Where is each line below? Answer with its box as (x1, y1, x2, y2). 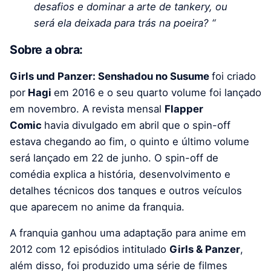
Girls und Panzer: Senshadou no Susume (10, 70, 212, 82)
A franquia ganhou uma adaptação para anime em (10, 226, 246, 239)
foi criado (212, 70, 256, 82)
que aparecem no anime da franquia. (10, 200, 184, 213)
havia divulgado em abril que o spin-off (44, 119, 230, 131)
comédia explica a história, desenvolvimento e (10, 168, 230, 180)
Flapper (165, 102, 203, 115)
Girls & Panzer (169, 243, 240, 255)
